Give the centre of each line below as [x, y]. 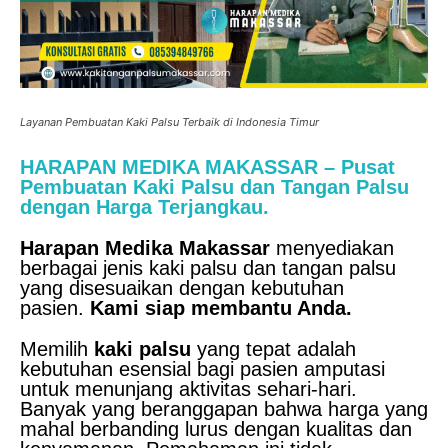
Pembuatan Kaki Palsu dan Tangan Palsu [214, 186]
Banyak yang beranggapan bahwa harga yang [224, 408]
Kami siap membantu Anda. [221, 307]
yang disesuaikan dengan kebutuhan [182, 287]
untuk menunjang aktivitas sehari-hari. [188, 388]
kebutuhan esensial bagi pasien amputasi [202, 368]
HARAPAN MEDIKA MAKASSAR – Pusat [207, 166]
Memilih [57, 348]
